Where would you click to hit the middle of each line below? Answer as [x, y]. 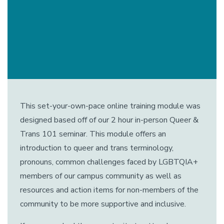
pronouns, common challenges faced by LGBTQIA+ [109, 162]
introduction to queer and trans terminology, [97, 148]
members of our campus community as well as [101, 176]
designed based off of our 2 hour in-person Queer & [109, 120]
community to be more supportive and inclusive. [103, 204]
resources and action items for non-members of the [109, 190]
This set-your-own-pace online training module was [110, 106]
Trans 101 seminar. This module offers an [93, 134]
